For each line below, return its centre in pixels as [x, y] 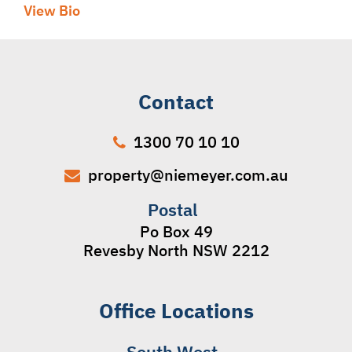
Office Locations [176, 310]
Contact [176, 101]
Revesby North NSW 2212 [176, 250]
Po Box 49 [176, 231]
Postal [176, 209]
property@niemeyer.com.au [188, 175]
